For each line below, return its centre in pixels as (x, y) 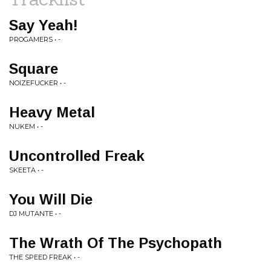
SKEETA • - (26, 170)
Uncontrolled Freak (77, 156)
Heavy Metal (52, 112)
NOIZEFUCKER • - (38, 83)
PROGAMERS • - (35, 39)
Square (34, 69)
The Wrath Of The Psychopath (116, 243)
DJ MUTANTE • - (35, 214)
